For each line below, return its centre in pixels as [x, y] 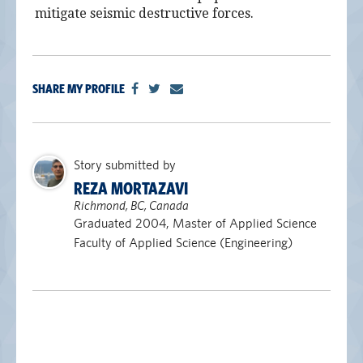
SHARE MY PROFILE [79, 89]
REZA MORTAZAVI [130, 189]
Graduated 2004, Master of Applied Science [195, 223]
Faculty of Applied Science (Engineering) [183, 243]
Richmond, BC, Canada [131, 205]
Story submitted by [124, 165]
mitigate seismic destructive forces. [145, 13]
